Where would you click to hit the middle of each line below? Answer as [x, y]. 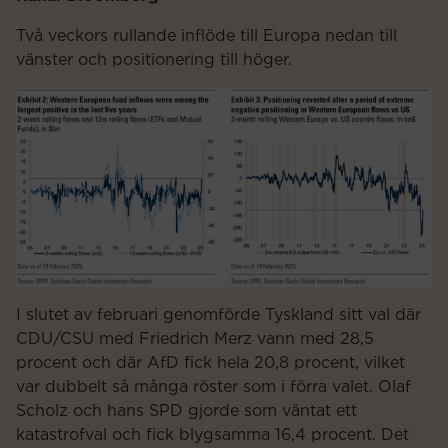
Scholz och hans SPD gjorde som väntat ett [186, 411]
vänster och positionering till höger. [154, 59]
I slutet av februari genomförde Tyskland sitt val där [218, 315]
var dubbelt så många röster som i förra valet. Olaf [213, 387]
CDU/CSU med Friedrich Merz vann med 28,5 [195, 339]
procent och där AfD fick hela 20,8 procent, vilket [210, 363]
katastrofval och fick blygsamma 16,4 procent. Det [212, 435]
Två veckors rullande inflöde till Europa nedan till [206, 35]
